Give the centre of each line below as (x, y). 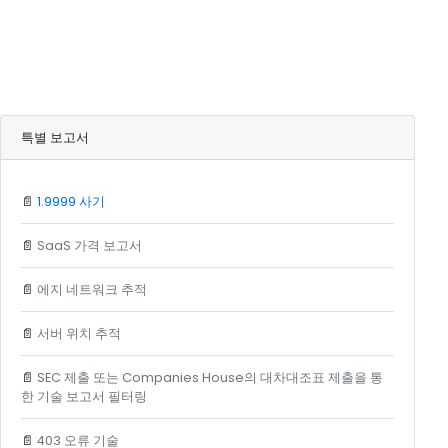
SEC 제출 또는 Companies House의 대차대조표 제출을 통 (209, 378)
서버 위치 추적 (78, 334)
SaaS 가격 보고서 (89, 246)
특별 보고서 (54, 138)
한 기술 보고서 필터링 (83, 397)
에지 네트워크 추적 (91, 290)
